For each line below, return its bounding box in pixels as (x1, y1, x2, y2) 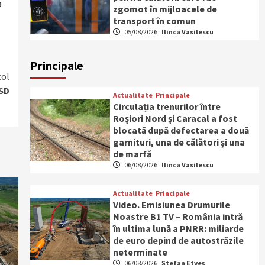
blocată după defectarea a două (113, 124, 250, 136)
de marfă (113, 148, 152, 160)
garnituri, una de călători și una (113, 136, 245, 148)
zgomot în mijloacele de (113, 3, 218, 15)
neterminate (113, 246, 168, 258)
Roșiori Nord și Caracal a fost (113, 112, 238, 124)
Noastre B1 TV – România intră (113, 211, 243, 222)
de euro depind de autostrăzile (113, 234, 244, 246)
